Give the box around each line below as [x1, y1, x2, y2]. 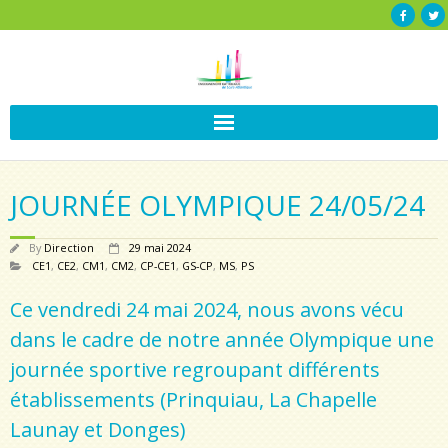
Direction [44, 240, 94, 255]
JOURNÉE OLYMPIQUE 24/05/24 [10, 186, 425, 224]
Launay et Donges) [10, 416, 186, 443]
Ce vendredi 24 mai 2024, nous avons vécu [10, 296, 404, 323]
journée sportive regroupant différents [10, 356, 380, 383]
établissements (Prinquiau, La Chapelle [10, 386, 377, 413]
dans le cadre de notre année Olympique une [10, 326, 434, 353]
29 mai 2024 [129, 240, 191, 255]
